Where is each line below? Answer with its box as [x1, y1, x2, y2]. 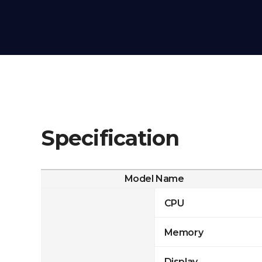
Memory [164, 226, 204, 237]
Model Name [124, 173, 184, 184]
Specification [41, 125, 180, 151]
